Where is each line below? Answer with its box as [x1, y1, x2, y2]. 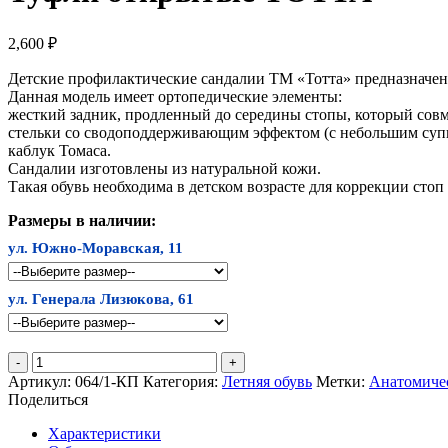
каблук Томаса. [8, 141, 111, 159]
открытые [31, 404, 98, 422]
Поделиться [8, 390, 88, 408]
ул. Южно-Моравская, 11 [8, 239, 183, 256]
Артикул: [8, 372, 75, 390]
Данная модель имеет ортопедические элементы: [8, 87, 342, 105]
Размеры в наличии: [8, 211, 156, 229]
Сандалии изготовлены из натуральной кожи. [8, 159, 321, 177]
